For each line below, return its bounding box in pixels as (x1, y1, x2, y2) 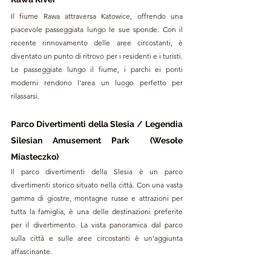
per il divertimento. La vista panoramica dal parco (11, 220, 183, 229)
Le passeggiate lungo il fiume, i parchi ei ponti (11, 64, 183, 74)
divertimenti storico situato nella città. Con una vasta (11, 180, 183, 189)
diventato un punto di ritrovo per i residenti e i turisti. (11, 51, 183, 60)
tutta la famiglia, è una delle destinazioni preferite (11, 206, 183, 216)
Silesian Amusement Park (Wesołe (11, 135, 183, 145)
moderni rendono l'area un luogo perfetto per (11, 77, 183, 87)
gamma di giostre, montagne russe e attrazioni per (11, 193, 183, 203)
